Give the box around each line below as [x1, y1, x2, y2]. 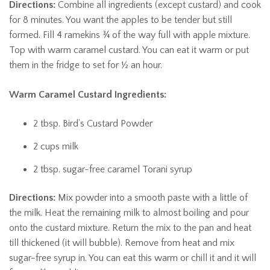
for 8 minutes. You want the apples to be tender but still [9, 14, 232, 25]
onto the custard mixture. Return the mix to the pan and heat [9, 222, 251, 233]
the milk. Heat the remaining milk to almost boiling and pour [9, 207, 249, 218]
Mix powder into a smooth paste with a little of [55, 192, 248, 203]
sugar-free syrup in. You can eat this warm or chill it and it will [9, 252, 256, 263]
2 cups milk [33, 140, 78, 152]
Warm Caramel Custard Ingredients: [9, 89, 166, 100]
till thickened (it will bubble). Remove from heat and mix [9, 237, 234, 248]
